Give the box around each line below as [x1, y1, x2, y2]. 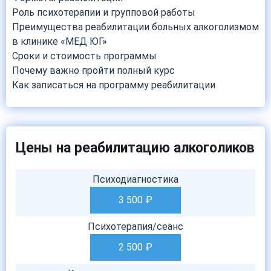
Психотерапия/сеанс [88, 221, 183, 232]
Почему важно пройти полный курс [12, 65, 175, 76]
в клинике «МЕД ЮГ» [12, 36, 107, 47]
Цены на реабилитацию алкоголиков [16, 140, 255, 156]
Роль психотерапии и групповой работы [12, 7, 195, 18]
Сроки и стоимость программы [12, 50, 157, 62]
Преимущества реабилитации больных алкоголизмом [12, 21, 259, 33]
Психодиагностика [93, 174, 178, 185]
